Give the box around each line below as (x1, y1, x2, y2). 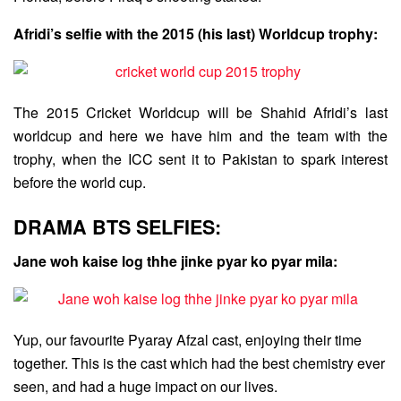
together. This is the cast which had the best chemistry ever (13, 353, 385, 374)
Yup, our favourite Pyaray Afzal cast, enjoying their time (13, 329, 362, 351)
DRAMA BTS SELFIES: (13, 212, 221, 241)
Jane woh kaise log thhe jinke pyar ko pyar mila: (13, 251, 337, 272)
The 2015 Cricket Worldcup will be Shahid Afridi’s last (13, 102, 388, 123)
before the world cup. (13, 172, 146, 192)
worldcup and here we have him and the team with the (13, 125, 388, 146)
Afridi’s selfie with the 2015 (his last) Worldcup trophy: (13, 23, 378, 44)
